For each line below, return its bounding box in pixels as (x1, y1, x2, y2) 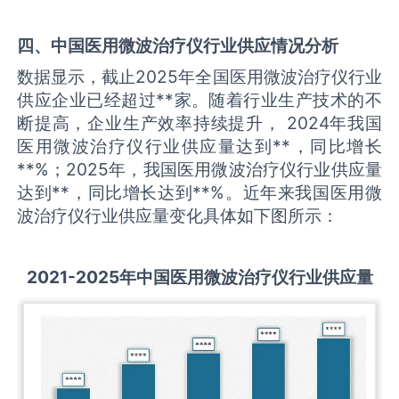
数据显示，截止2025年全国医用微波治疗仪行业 (17, 66, 382, 88)
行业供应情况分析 (203, 34, 339, 56)
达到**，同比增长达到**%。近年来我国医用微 (17, 182, 382, 204)
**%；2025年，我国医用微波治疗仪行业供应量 (17, 159, 382, 181)
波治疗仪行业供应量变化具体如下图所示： (17, 205, 339, 227)
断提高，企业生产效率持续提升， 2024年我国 (17, 112, 382, 134)
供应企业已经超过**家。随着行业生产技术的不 (17, 89, 382, 111)
